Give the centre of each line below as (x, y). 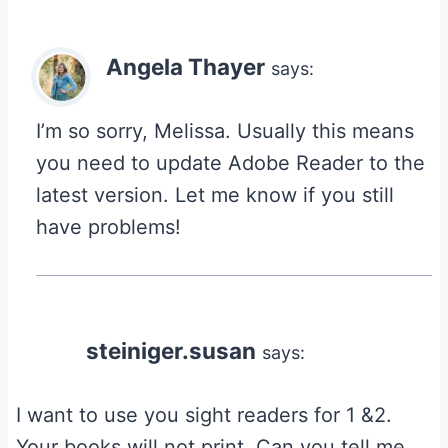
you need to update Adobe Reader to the (230, 162)
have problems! (108, 226)
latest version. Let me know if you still (215, 194)
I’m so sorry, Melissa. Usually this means (225, 130)
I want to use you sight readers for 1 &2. (204, 414)
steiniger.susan (171, 350)
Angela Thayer (185, 66)
